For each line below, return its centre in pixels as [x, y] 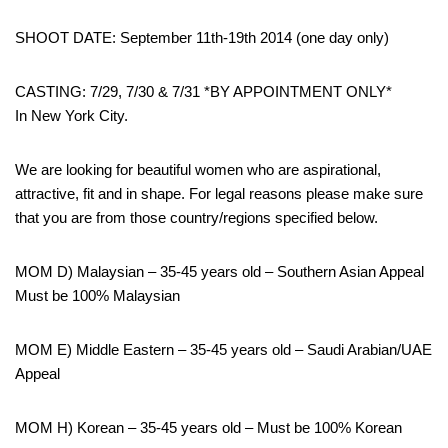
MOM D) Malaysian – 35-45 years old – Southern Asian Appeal [219, 272]
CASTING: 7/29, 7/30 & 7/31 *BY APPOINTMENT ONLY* [203, 92]
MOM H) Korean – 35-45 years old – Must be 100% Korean [208, 428]
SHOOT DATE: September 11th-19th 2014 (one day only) [202, 38]
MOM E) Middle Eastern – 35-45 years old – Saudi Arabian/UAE [223, 350]
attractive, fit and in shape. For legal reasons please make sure [219, 194]
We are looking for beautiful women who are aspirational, [198, 170]
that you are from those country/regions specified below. [196, 218]
